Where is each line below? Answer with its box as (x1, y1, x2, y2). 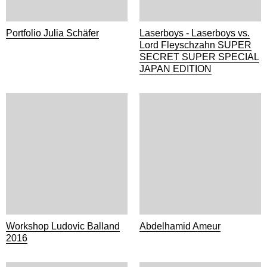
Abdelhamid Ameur (139, 221, 221, 231)
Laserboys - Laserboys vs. (139, 28, 250, 38)
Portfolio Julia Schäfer (6, 28, 99, 38)
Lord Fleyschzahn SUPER (139, 40, 252, 50)
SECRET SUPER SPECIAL (139, 52, 259, 62)
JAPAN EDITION (139, 64, 212, 74)
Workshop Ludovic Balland (6, 221, 120, 231)
